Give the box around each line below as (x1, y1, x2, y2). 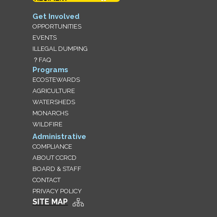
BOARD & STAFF (32, 165, 82, 173)
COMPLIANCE (32, 143, 73, 151)
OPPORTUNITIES (32, 23, 82, 31)
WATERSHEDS (32, 98, 76, 106)
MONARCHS (32, 109, 69, 117)
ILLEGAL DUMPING (32, 45, 88, 53)
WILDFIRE (32, 121, 63, 128)
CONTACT (32, 176, 61, 184)
